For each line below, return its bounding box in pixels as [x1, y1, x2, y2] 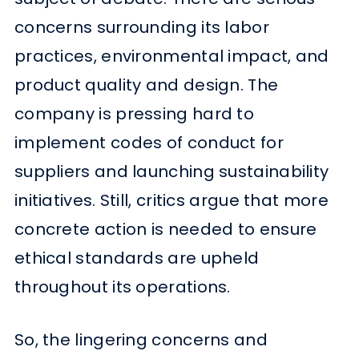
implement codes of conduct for [14, 131, 284, 155]
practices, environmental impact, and [14, 45, 329, 68]
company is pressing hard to [14, 103, 255, 126]
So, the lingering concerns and [14, 329, 268, 352]
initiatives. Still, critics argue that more [14, 189, 329, 212]
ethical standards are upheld [14, 247, 260, 270]
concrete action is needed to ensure [14, 218, 317, 241]
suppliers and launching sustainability [14, 160, 329, 184]
